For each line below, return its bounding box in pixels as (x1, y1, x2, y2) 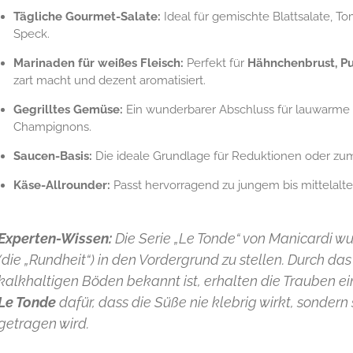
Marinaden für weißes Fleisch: (13, 56, 184, 71)
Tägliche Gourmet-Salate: (13, 9, 161, 24)
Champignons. (13, 120, 91, 135)
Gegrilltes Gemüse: (13, 102, 123, 117)
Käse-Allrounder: (13, 178, 110, 193)
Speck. (13, 27, 50, 42)
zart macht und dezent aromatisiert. (13, 73, 206, 88)
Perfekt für (183, 56, 247, 71)
